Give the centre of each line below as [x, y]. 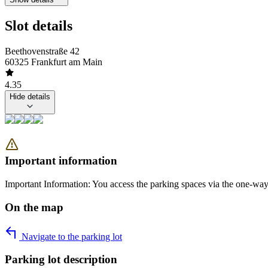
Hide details [30, 96]
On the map [34, 207]
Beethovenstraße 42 [42, 51]
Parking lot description [61, 260]
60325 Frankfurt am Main [54, 62]
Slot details [39, 25]
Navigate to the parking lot [71, 236]
